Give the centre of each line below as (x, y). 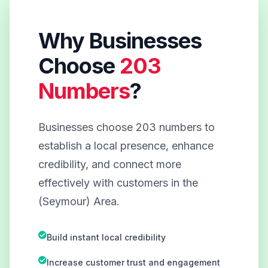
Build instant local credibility (106, 237)
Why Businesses (120, 40)
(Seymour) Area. (79, 201)
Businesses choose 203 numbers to (127, 127)
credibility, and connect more (110, 164)
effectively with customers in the (118, 182)
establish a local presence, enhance (126, 145)
